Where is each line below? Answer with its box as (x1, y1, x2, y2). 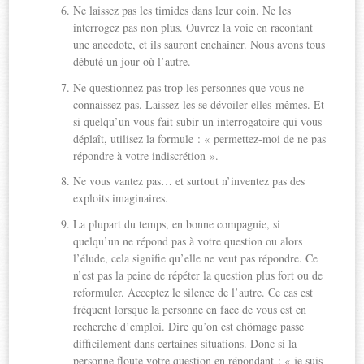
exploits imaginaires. (73, 190, 169, 206)
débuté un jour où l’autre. (73, 54, 192, 70)
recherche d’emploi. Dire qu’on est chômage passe (73, 318, 305, 334)
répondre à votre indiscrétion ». (73, 147, 219, 163)
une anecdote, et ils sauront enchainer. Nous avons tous (73, 37, 326, 53)
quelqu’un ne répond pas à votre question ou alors (73, 232, 303, 249)
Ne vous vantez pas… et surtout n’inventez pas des (73, 173, 305, 189)
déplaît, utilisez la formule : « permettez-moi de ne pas (73, 130, 327, 146)
